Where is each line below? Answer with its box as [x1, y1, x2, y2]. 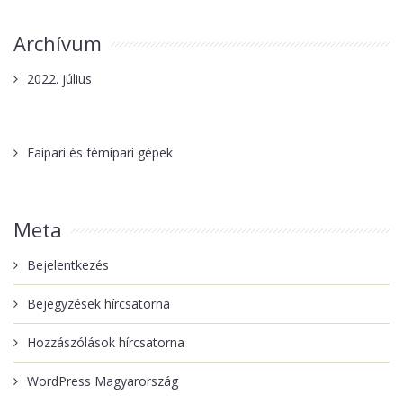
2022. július [27, 70, 92, 87]
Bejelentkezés [27, 256, 109, 273]
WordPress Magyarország [27, 372, 178, 390]
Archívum [13, 30, 102, 57]
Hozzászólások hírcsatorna [27, 334, 184, 351]
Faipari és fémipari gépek [27, 144, 173, 161]
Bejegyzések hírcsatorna [27, 295, 170, 312]
